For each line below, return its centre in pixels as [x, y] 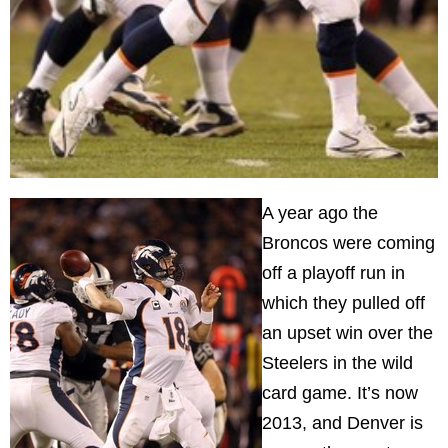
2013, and [304, 422]
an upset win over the [347, 332]
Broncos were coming [348, 242]
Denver [376, 422]
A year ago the [320, 212]
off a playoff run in [333, 272]
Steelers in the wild [337, 362]
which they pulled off [343, 302]
